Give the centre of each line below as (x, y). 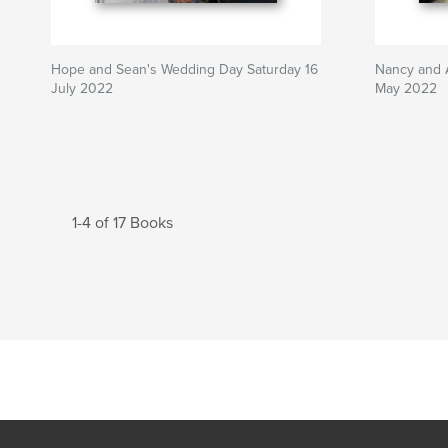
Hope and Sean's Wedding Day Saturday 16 (184, 69)
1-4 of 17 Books (122, 223)
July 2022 (82, 88)
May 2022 (406, 88)
